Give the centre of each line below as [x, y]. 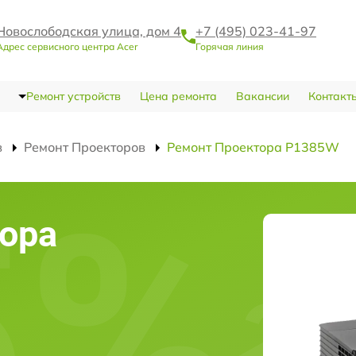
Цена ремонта [178, 96]
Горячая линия [230, 46]
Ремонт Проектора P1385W [253, 147]
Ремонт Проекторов [85, 147]
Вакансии [262, 96]
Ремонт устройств [73, 96]
